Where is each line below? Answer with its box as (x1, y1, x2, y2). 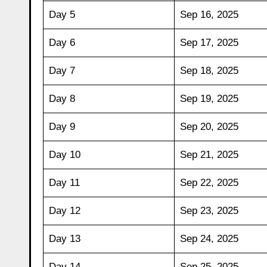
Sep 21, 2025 (179, 148, 238, 160)
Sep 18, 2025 (179, 64, 238, 76)
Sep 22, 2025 (179, 176, 238, 188)
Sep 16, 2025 (179, 8, 238, 20)
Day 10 (48, 148, 80, 160)
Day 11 (48, 176, 80, 188)
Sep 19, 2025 (179, 92, 238, 104)
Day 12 (48, 204, 80, 216)
